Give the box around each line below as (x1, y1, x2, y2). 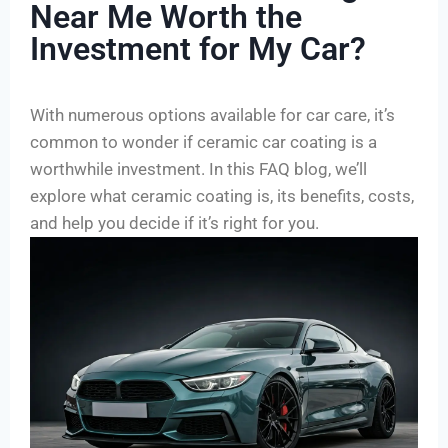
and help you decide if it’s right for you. (30, 212, 319, 233)
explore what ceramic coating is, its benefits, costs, (30, 185, 414, 206)
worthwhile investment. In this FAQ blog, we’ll (30, 158, 367, 179)
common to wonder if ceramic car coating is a (30, 131, 377, 152)
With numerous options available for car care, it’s (30, 104, 395, 125)
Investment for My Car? (30, 29, 366, 68)
